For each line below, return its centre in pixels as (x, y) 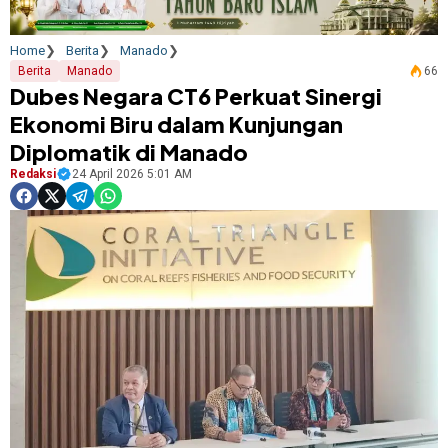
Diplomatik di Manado (129, 152)
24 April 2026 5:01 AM (132, 174)
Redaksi (33, 174)
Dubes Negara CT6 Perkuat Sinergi (196, 96)
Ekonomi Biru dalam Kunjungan (176, 124)
